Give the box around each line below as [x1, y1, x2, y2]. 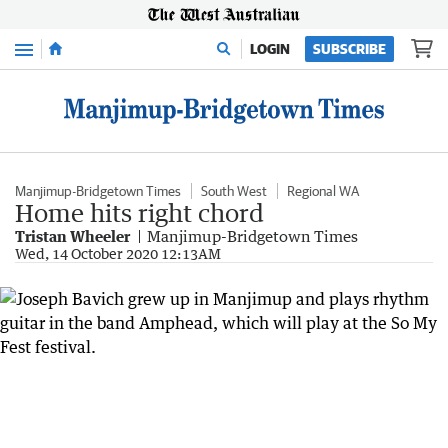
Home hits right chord [15, 198, 264, 227]
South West [201, 183, 267, 199]
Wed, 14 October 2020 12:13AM [15, 245, 221, 262]
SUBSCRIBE [313, 41, 386, 57]
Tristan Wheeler [15, 227, 130, 245]
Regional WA [287, 183, 359, 199]
